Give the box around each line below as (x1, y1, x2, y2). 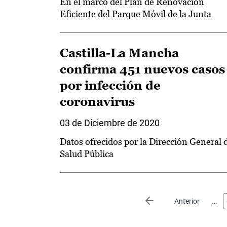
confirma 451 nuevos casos (60, 62, 225, 76)
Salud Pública (60, 148, 113, 159)
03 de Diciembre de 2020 (60, 118, 160, 128)
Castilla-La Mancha (60, 46, 179, 60)
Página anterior (155, 197, 204, 205)
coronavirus (60, 95, 135, 108)
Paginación (59, 194, 100, 203)
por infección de (60, 79, 161, 92)
